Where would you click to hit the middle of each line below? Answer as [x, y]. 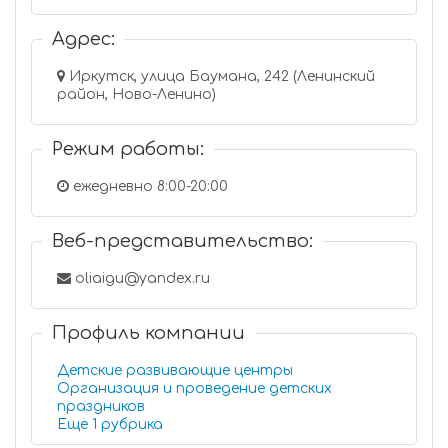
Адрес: [83, 39]
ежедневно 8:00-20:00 [148, 186]
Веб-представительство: [182, 241]
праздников [101, 406]
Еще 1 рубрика [132, 424]
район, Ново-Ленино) [136, 94]
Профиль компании [148, 333]
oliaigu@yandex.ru [140, 278]
